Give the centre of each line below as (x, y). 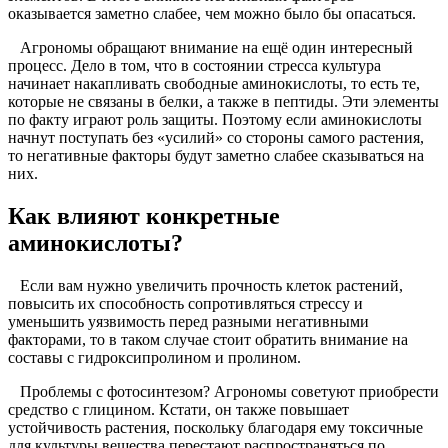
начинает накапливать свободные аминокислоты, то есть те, (214, 84)
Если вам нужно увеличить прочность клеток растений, (205, 286)
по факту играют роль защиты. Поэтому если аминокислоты (215, 120)
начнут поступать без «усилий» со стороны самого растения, (216, 138)
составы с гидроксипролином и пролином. (154, 358)
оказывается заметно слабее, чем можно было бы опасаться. (212, 14)
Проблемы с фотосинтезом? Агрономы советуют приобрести (223, 392)
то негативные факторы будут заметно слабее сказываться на (216, 156)
